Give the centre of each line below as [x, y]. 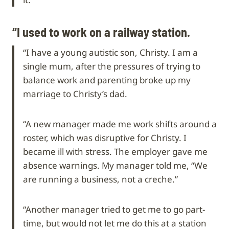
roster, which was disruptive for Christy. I [105, 138]
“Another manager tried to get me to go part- [114, 209]
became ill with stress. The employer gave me [115, 151]
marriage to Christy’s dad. [75, 94]
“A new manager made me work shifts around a [120, 124]
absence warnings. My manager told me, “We [115, 165]
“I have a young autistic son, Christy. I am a [110, 52]
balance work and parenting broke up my [107, 80]
